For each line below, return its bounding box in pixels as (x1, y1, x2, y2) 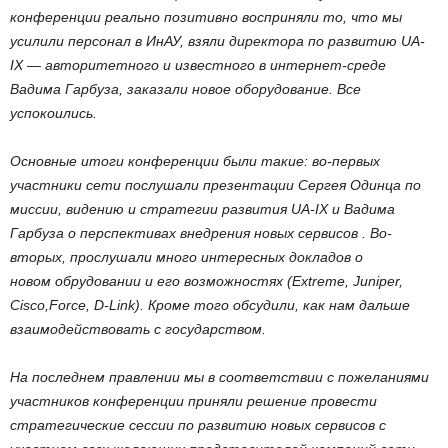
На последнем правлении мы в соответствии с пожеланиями (10, 369, 429, 385)
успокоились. (10, 105, 97, 121)
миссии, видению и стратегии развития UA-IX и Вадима (10, 201, 395, 217)
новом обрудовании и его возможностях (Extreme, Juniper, (10, 273, 403, 289)
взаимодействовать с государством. (10, 321, 266, 337)
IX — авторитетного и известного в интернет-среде (10, 57, 386, 73)
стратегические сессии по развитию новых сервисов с (10, 417, 386, 433)
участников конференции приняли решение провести (10, 393, 377, 409)
